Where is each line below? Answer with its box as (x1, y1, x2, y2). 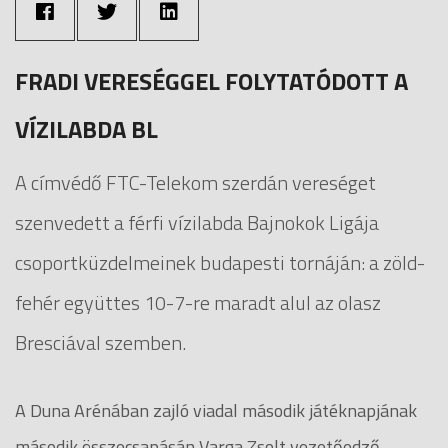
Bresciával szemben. (15, 326, 186, 358)
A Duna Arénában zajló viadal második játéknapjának (15, 396, 417, 424)
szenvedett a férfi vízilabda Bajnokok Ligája (15, 206, 379, 238)
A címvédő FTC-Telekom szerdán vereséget (15, 166, 376, 198)
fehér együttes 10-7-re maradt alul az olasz (15, 286, 381, 318)
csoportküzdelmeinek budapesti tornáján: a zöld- (15, 246, 425, 278)
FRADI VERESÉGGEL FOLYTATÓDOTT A (15, 62, 408, 99)
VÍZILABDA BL (15, 110, 158, 147)
